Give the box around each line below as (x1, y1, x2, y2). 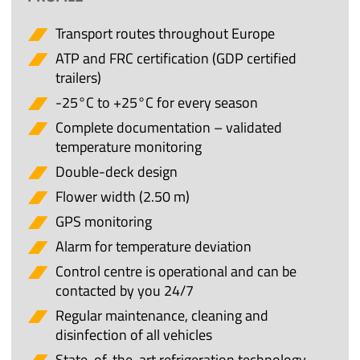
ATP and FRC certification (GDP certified (55, 47, 297, 70)
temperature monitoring (55, 136, 202, 158)
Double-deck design (55, 161, 178, 183)
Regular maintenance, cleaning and (55, 305, 269, 327)
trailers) (55, 67, 102, 89)
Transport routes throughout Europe (55, 22, 276, 45)
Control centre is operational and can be (55, 260, 297, 283)
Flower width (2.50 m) (55, 186, 190, 208)
